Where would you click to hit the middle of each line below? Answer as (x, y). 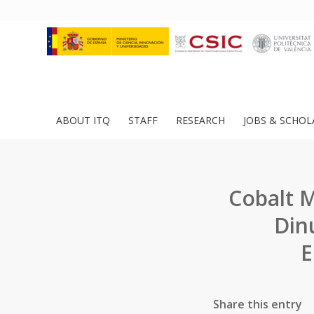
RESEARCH (200, 120)
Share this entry (258, 304)
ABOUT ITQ (83, 120)
